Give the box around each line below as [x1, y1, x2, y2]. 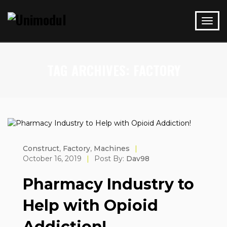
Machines [94, 144, 130, 153]
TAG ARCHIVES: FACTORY [47, 60, 180, 80]
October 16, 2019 [23, 154, 82, 163]
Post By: [94, 154, 126, 163]
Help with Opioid [23, 196, 158, 215]
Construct [23, 144, 59, 153]
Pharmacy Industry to [23, 175, 194, 194]
